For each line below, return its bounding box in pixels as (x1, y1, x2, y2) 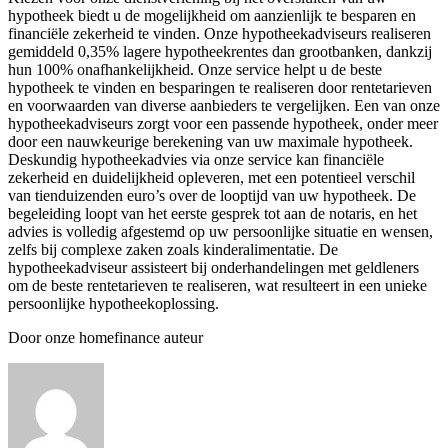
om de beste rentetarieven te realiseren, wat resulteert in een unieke (8, 276, 427, 294)
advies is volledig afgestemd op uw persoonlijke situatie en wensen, (8, 222, 433, 240)
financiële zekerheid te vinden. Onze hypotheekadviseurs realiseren (8, 24, 431, 42)
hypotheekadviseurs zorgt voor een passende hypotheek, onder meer (8, 114, 438, 132)
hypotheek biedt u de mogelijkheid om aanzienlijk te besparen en (8, 6, 416, 24)
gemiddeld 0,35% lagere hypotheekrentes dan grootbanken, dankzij (8, 42, 432, 60)
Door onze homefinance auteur (8, 328, 203, 346)
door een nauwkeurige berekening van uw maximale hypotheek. (8, 132, 413, 150)
